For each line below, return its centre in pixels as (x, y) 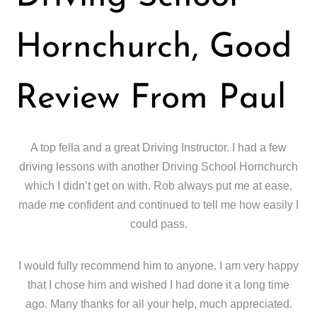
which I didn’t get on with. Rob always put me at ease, (158, 185)
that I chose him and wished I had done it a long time (158, 284)
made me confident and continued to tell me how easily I (158, 204)
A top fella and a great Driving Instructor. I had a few (158, 147)
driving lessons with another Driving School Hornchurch (158, 166)
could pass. (158, 224)
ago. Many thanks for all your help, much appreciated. (158, 304)
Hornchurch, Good (154, 48)
